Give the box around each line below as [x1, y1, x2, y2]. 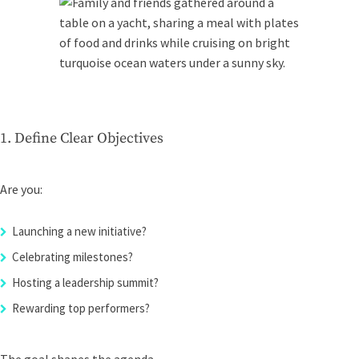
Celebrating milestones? [12, 249, 133, 264]
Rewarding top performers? [12, 301, 150, 316]
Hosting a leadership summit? [12, 275, 159, 290]
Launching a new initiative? [12, 224, 147, 239]
